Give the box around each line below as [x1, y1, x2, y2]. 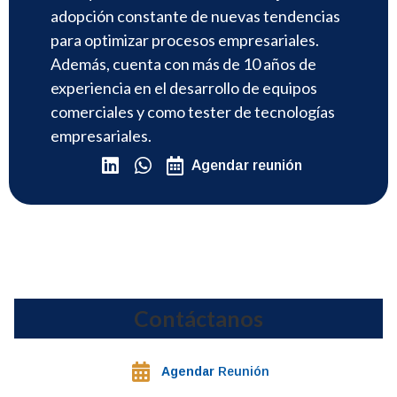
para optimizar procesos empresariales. [51, 29, 319, 50]
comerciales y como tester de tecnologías [51, 101, 335, 121]
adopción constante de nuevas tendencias [51, 5, 340, 26]
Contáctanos [134, 305, 263, 332]
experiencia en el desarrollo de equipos [51, 77, 317, 97]
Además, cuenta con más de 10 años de [51, 53, 316, 74]
